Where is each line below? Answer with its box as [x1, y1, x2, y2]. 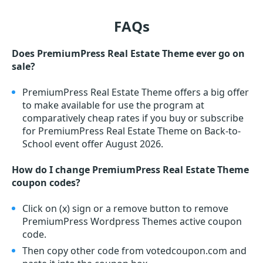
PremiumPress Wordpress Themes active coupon [22, 215, 242, 228]
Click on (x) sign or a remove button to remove [22, 202, 228, 215]
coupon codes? [12, 176, 80, 190]
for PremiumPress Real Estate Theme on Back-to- [22, 124, 241, 138]
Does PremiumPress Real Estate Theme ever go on [12, 47, 245, 60]
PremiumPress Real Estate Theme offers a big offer [22, 86, 249, 99]
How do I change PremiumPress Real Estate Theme [12, 163, 249, 177]
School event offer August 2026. [22, 137, 163, 151]
